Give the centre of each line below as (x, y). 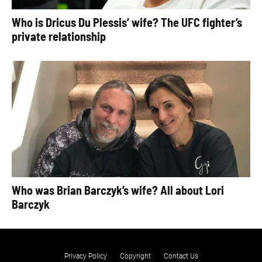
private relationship (59, 36)
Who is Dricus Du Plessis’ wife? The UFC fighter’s (127, 22)
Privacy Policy (85, 256)
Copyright (135, 256)
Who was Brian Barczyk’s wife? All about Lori (118, 190)
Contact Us (181, 256)
